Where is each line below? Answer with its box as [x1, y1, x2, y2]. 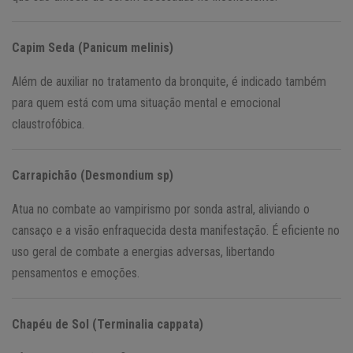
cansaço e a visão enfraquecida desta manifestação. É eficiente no [12, 222, 340, 238]
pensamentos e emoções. [12, 265, 139, 281]
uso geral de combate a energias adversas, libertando [12, 243, 275, 259]
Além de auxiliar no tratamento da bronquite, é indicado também [12, 73, 326, 89]
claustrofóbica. [12, 116, 84, 132]
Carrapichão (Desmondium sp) [12, 167, 173, 183]
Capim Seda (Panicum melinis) [12, 39, 173, 55]
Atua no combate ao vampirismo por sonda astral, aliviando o [12, 201, 310, 217]
